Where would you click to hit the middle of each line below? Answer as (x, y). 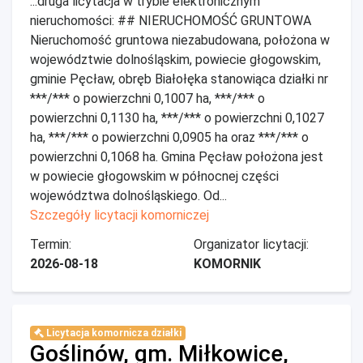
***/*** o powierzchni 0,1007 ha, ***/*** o (147, 98)
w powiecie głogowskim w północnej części (154, 176)
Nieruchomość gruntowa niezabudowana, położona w (180, 40)
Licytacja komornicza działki (112, 333)
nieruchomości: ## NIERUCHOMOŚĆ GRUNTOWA (171, 21)
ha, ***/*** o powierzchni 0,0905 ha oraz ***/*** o (169, 137)
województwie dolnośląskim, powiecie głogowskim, (175, 60)
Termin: (51, 244)
